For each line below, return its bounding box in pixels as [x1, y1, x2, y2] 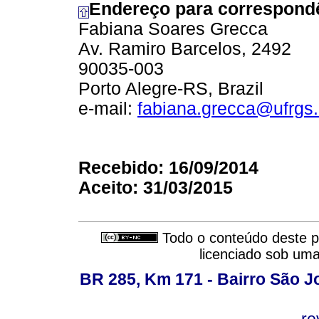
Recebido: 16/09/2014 [78, 157, 258, 177]
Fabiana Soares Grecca [78, 19, 268, 38]
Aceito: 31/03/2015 [78, 177, 233, 197]
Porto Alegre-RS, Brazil [78, 78, 263, 98]
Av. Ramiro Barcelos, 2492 [78, 38, 291, 58]
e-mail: [78, 98, 137, 118]
